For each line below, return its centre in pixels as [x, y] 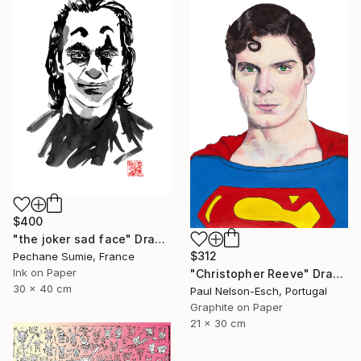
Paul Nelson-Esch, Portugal [259, 290]
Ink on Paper [45, 272]
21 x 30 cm [218, 323]
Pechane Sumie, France [74, 256]
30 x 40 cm [42, 288]
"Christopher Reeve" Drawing [338, 273]
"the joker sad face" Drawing [160, 239]
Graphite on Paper [237, 307]
